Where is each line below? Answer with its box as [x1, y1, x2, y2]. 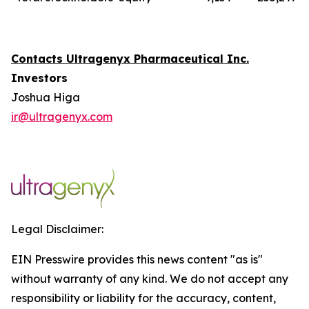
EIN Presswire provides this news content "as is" [11, 252, 263, 266]
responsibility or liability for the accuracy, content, [11, 291, 276, 305]
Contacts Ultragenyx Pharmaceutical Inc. [11, 52, 249, 66]
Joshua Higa [11, 90, 80, 104]
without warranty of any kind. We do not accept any [11, 272, 288, 286]
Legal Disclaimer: [11, 222, 103, 236]
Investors [11, 71, 68, 85]
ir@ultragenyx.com [11, 110, 112, 123]
